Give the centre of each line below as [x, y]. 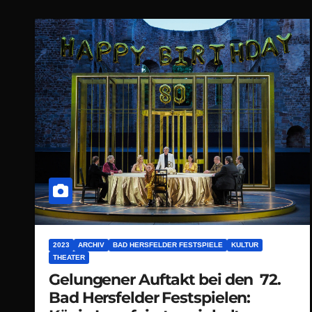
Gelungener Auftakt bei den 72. [165, 279]
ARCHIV [91, 244]
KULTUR [245, 244]
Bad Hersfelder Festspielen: [150, 297]
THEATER [69, 257]
